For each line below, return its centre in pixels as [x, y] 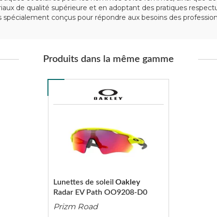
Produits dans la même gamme [108, 59]
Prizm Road [75, 207]
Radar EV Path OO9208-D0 [100, 192]
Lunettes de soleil [83, 182]
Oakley [127, 182]
